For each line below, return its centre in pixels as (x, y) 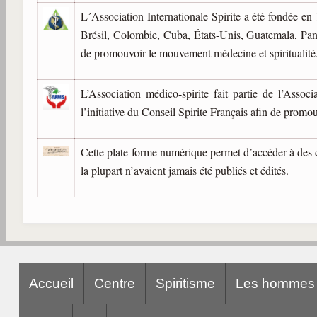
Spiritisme (185, 283)
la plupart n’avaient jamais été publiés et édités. (185, 170)
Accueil (51, 283)
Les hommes (275, 283)
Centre (114, 283)
